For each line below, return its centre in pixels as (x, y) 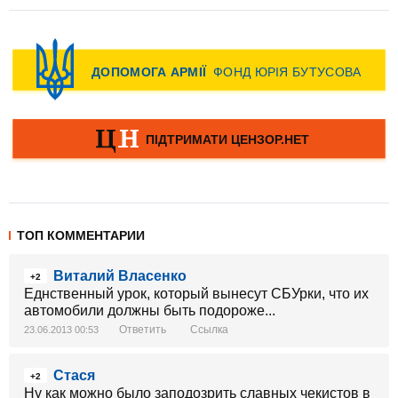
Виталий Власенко (120, 276)
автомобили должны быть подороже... (150, 310)
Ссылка (209, 330)
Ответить (143, 330)
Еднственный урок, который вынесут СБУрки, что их (196, 294)
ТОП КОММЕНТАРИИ (81, 235)
